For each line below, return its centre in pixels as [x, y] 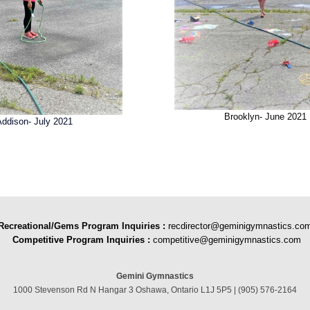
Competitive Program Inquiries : [82, 239]
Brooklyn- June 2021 [265, 116]
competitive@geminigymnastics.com [227, 239]
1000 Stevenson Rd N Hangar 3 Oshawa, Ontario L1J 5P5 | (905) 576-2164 [155, 290]
